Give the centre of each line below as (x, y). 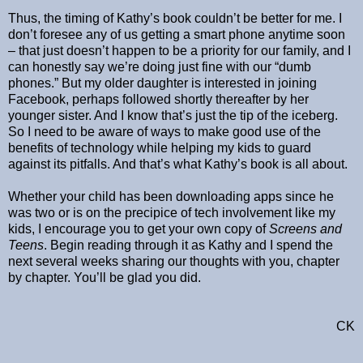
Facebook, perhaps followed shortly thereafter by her (158, 100)
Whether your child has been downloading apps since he (171, 197)
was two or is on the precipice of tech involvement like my (172, 213)
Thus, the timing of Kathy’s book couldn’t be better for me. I (175, 19)
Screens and (305, 229)
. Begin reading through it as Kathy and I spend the (188, 246)
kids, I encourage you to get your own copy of (139, 229)
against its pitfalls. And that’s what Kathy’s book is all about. (178, 164)
